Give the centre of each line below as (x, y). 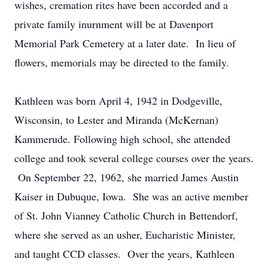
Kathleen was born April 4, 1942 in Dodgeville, (118, 100)
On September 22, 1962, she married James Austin (127, 177)
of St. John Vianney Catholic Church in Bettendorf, (126, 215)
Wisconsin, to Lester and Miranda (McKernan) (116, 120)
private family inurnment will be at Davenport (114, 24)
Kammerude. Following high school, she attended (122, 139)
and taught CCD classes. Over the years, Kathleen (124, 254)
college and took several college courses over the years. (134, 158)
